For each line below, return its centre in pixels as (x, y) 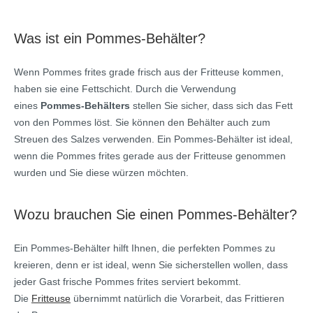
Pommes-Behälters (85, 105)
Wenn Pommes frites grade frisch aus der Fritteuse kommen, (149, 72)
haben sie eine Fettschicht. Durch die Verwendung (125, 88)
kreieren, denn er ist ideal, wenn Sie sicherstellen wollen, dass (151, 264)
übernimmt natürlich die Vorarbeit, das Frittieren (177, 298)
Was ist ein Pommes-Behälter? (110, 38)
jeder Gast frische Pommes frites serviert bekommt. (128, 281)
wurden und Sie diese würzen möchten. (101, 172)
